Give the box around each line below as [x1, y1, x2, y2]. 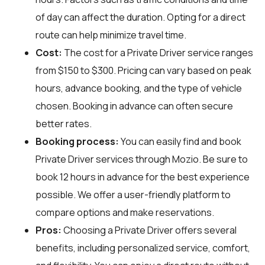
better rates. [35, 117, 92, 130]
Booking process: [35, 134, 119, 148]
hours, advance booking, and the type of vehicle [35, 81, 242, 95]
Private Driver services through [35, 152, 172, 166]
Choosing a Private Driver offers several [62, 223, 237, 237]
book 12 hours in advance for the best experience [35, 170, 250, 183]
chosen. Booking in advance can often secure [35, 99, 233, 112]
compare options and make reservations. [35, 205, 214, 219]
